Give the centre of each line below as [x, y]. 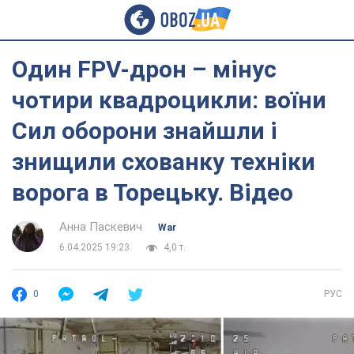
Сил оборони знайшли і [145, 131]
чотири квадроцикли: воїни [169, 100]
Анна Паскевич [101, 227]
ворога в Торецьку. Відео [153, 192]
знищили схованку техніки [164, 162]
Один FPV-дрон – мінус [144, 69]
